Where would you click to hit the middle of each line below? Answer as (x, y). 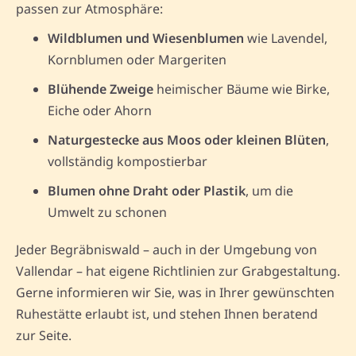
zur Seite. (44, 335)
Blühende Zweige (101, 89)
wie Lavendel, (286, 38)
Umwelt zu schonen (107, 212)
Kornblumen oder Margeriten (137, 59)
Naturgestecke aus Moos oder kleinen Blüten (187, 139)
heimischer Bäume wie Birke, (242, 89)
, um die (269, 190)
